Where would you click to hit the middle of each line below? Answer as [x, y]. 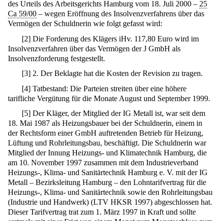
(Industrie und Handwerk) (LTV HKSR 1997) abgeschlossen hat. [110, 202]
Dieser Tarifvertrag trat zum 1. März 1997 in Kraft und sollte [102, 212]
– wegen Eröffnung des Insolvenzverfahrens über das [120, 14]
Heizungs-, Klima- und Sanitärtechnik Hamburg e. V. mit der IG [108, 173]
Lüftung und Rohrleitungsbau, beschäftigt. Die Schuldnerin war [107, 143]
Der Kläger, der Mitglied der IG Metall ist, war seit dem [118, 113]
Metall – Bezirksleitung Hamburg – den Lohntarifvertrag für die [107, 183]
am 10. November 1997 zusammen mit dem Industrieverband [103, 163]
